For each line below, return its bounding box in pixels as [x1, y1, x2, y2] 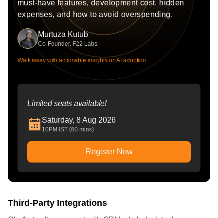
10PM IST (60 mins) [42, 126, 94, 133]
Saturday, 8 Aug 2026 [42, 116, 116, 125]
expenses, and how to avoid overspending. [18, 10, 173, 19]
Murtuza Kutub [38, 30, 88, 39]
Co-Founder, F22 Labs [38, 40, 97, 48]
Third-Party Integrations [8, 198, 107, 208]
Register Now [85, 147, 133, 156]
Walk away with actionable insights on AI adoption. [18, 57, 147, 64]
